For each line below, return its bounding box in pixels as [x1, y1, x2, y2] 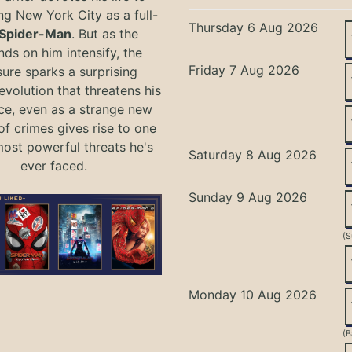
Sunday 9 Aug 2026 [189, 189, 308, 205]
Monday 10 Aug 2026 [189, 286, 317, 302]
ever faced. [20, 157, 87, 174]
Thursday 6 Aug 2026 [189, 19, 319, 35]
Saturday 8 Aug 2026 [189, 146, 317, 163]
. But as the [71, 25, 139, 42]
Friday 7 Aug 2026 [189, 61, 300, 78]
